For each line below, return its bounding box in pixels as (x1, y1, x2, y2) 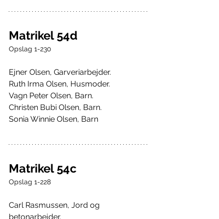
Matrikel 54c (9, 161, 77, 176)
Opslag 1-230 (9, 45, 51, 53)
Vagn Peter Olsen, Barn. (9, 91, 93, 101)
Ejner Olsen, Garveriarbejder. (9, 67, 111, 77)
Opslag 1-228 (9, 178, 51, 186)
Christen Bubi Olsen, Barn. (9, 103, 102, 112)
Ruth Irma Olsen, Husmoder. (9, 79, 110, 89)
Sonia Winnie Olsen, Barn (9, 114, 98, 124)
